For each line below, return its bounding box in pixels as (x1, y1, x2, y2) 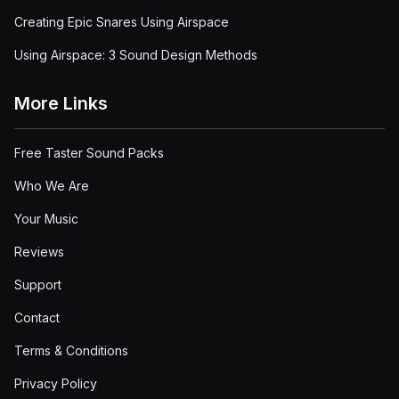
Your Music (14, 211, 78, 226)
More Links (14, 93, 108, 114)
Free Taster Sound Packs (14, 145, 164, 160)
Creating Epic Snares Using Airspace (14, 14, 229, 29)
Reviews (14, 244, 64, 259)
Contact (14, 310, 60, 325)
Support (14, 277, 61, 292)
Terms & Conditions (14, 343, 128, 358)
